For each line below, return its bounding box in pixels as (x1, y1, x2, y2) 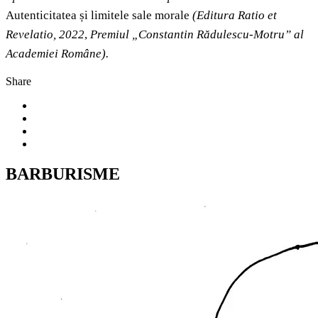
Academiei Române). (6, 47, 109, 61)
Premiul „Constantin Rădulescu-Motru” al (90, 28, 304, 42)
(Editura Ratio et (192, 9, 277, 23)
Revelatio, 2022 (6, 28, 84, 42)
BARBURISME (6, 165, 120, 184)
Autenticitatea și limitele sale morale (6, 9, 192, 23)
